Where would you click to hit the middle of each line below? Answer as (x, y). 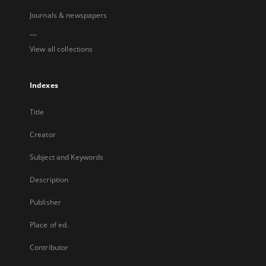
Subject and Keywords (67, 157)
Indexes (44, 85)
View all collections (61, 49)
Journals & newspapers (69, 15)
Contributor (49, 247)
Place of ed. (49, 225)
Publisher (46, 202)
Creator (43, 134)
